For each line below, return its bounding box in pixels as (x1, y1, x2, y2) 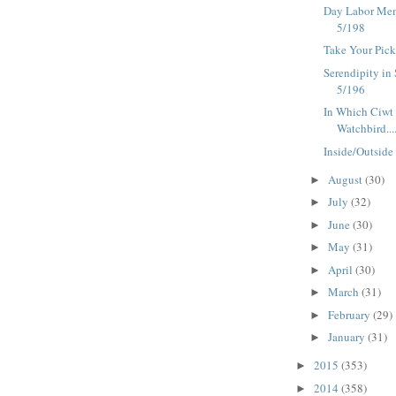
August (327, 171, 365, 187)
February (327, 306, 373, 323)
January (327, 329, 368, 346)
